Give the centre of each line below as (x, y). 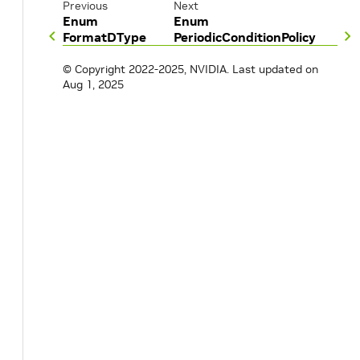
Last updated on (275, 69)
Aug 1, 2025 (93, 84)
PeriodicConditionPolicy (244, 37)
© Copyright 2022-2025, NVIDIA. (146, 69)
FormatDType (104, 37)
